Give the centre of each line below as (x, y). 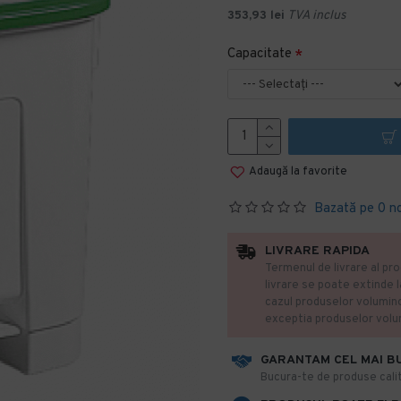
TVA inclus (317, 16)
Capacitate (260, 54)
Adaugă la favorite (298, 171)
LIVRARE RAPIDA (317, 251)
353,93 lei (256, 16)
